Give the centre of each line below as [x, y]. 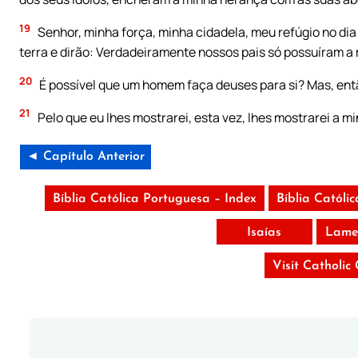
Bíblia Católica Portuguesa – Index [154, 199]
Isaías [265, 232]
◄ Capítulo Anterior [86, 156]
